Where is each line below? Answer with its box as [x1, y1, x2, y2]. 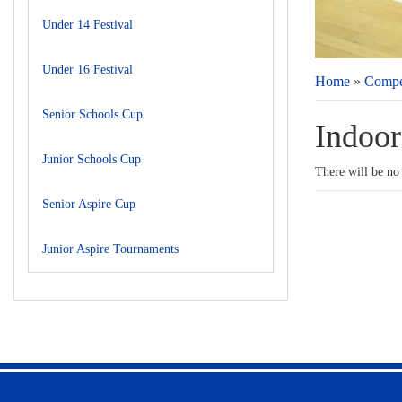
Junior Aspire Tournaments [42, 242, 179, 256]
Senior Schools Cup [42, 108, 143, 121]
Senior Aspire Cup [42, 197, 135, 211]
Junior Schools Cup [42, 153, 141, 166]
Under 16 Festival [42, 63, 133, 76]
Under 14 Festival [42, 18, 133, 31]
